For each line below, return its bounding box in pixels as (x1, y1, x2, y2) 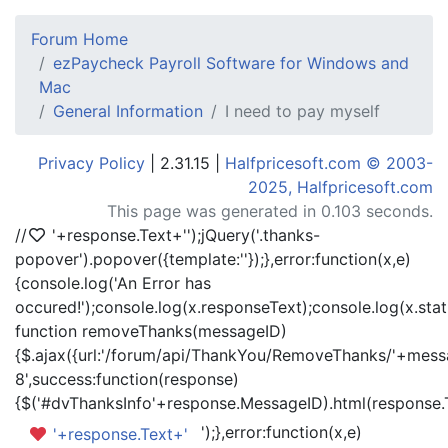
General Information (53, 101, 203, 121)
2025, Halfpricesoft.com (248, 177, 433, 197)
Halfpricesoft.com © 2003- (225, 153, 433, 173)
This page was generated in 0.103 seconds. (107, 201, 433, 221)
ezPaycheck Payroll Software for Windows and (53, 53, 409, 73)
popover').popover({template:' (15, 249, 244, 269)
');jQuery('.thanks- (187, 225, 320, 245)
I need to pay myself (225, 101, 380, 121)
